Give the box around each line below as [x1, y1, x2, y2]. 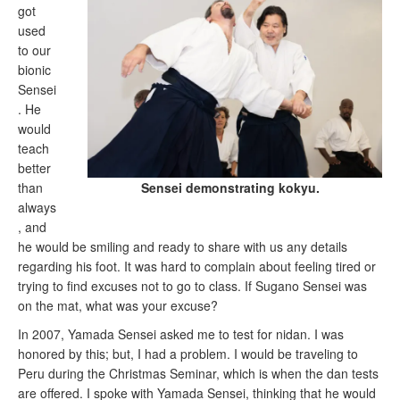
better [18, 159, 51, 178]
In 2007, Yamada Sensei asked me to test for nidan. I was [18, 325, 344, 344]
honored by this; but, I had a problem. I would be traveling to [18, 345, 358, 363]
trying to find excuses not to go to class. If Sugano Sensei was [18, 277, 367, 296]
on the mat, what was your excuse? [18, 296, 218, 315]
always [18, 198, 56, 217]
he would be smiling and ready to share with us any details [18, 237, 347, 256]
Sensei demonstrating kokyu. [141, 178, 320, 196]
